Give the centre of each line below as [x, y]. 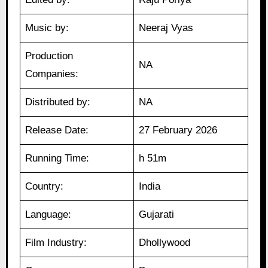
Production [49, 56]
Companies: [52, 74]
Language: [48, 215]
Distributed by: [58, 102]
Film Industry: [56, 243]
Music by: [47, 28]
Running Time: [57, 159]
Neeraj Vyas [166, 28]
